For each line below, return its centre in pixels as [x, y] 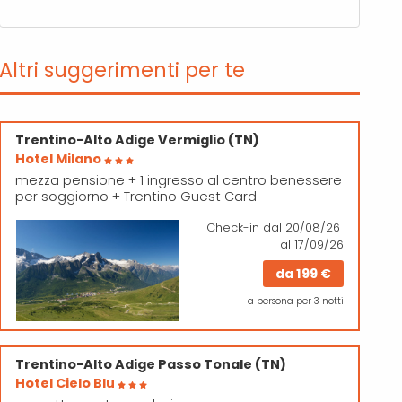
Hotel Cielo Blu [67, 383]
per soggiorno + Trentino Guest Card [136, 196]
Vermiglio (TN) [209, 140]
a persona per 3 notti [296, 301]
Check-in [233, 227]
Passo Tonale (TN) [223, 364]
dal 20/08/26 [301, 227]
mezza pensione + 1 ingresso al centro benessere [179, 180]
